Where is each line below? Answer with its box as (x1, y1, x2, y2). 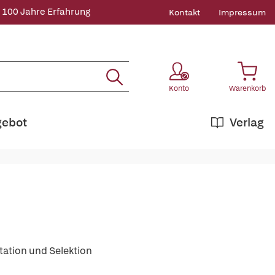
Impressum (219, 7, 266, 18)
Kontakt (169, 7, 200, 18)
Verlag (230, 115, 264, 130)
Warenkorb (229, 83, 266, 93)
